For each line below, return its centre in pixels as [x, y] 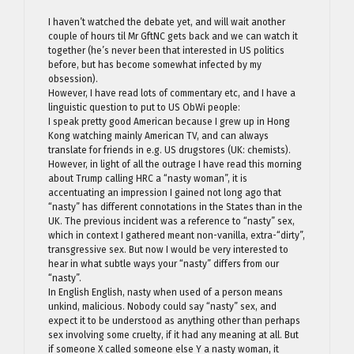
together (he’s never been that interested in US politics [166, 51]
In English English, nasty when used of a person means [166, 292]
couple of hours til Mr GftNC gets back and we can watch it [173, 36]
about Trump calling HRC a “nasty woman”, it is [148, 179]
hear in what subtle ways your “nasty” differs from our [164, 264]
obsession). [73, 79]
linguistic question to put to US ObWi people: [144, 107]
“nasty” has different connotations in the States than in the [175, 207]
